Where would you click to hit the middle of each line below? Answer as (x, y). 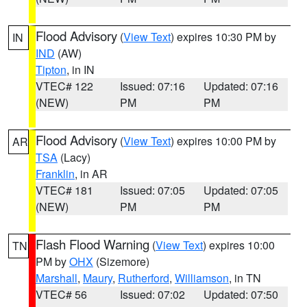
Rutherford (144, 278)
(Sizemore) (121, 261)
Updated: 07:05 (241, 190)
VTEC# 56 (61, 294)
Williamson (202, 278)
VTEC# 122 (64, 86)
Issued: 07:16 (152, 86)
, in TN (245, 278)
